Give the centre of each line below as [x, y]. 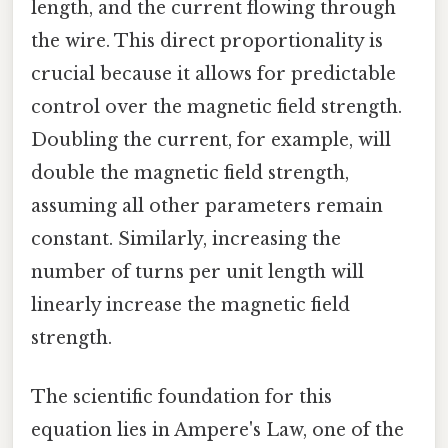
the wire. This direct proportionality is [207, 40]
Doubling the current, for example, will [211, 139]
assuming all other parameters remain [207, 205]
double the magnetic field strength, [190, 172]
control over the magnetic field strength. [216, 106]
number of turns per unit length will [197, 271]
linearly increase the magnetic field [190, 304]
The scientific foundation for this [181, 396]
